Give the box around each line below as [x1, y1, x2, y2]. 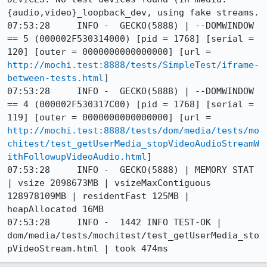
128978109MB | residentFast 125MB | [7, 191, 190, 201]
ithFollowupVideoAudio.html [7, 151, 147, 162]
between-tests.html [7, 73, 104, 83]
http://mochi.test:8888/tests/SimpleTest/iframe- [7, 60, 259, 70]
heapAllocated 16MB [7, 204, 104, 215]
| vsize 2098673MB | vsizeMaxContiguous [7, 178, 211, 188]
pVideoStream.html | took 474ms [7, 243, 168, 254]
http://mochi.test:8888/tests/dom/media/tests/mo [7, 125, 259, 136]
